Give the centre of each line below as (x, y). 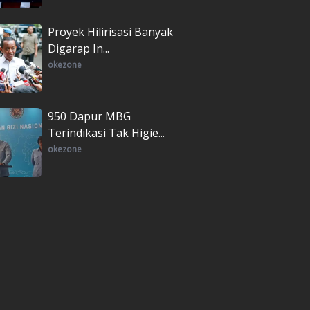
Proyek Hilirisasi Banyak (110, 31)
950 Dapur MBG (89, 116)
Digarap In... (79, 48)
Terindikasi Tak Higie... (106, 133)
